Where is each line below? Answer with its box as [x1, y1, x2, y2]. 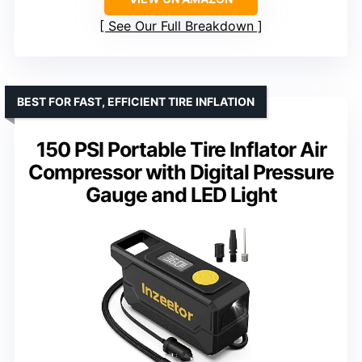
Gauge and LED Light [85, 182, 277, 207]
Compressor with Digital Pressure [28, 159, 334, 184]
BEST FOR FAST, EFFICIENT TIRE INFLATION [17, 94, 255, 108]
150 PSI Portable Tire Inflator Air [36, 137, 326, 162]
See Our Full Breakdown [108, 17, 254, 34]
